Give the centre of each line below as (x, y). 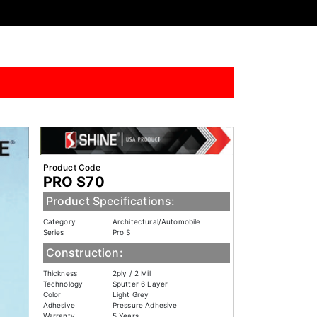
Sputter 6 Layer (140, 283)
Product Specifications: (110, 201)
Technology (63, 283)
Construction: (84, 252)
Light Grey (131, 294)
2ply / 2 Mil (131, 273)
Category (59, 221)
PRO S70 (74, 181)
